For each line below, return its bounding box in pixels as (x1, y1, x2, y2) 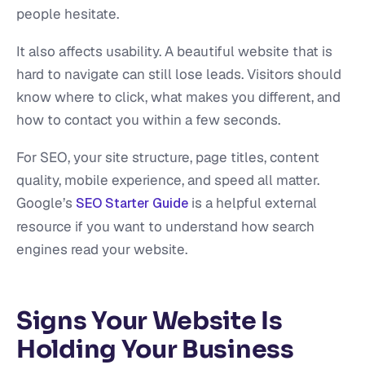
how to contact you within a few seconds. (16, 110, 280, 129)
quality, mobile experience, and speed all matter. (16, 170, 319, 189)
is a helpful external (188, 193, 317, 212)
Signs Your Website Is (16, 306, 283, 337)
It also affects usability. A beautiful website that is (16, 42, 332, 60)
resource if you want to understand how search (16, 217, 314, 235)
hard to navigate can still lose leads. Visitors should (16, 64, 341, 83)
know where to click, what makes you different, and (16, 87, 341, 106)
